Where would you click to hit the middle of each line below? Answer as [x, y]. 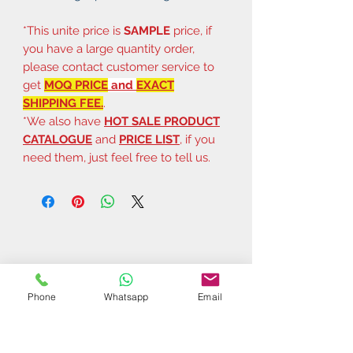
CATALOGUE [58, 139]
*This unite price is [73, 30]
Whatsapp [126, 296]
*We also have [63, 121]
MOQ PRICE [76, 85]
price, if [191, 30]
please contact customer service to [119, 67]
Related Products [123, 336]
